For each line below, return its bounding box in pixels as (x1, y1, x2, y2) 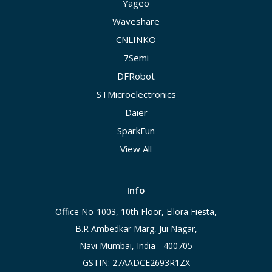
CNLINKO (116, 33, 156, 46)
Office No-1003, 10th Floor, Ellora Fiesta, (55, 206, 217, 218)
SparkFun (117, 124, 155, 137)
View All (120, 143, 152, 155)
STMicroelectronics (96, 88, 176, 101)
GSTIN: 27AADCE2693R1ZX (82, 257, 190, 269)
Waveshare (112, 15, 160, 28)
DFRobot (117, 70, 155, 83)
